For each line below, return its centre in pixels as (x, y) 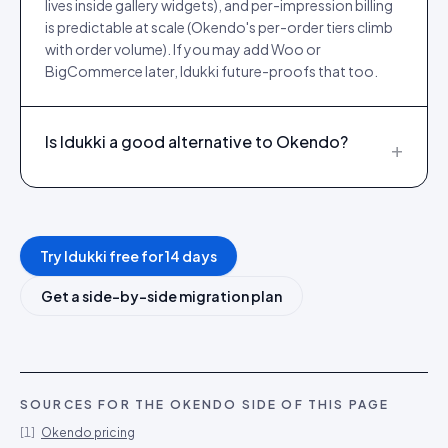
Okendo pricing (88, 432)
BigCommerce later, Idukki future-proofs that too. (211, 71)
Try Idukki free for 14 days (128, 256)
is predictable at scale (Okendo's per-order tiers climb (219, 27)
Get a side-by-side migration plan (161, 296)
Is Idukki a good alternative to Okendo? (196, 141)
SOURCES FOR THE (95, 404)
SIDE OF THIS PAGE (313, 404)
